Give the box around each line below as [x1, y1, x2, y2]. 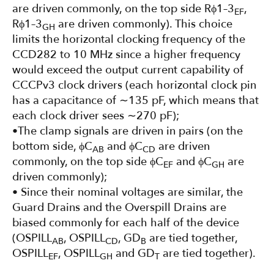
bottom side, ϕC [12, 139, 92, 155]
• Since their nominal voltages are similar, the [12, 185, 243, 201]
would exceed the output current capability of [12, 62, 243, 78]
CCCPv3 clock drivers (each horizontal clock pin [12, 78, 256, 94]
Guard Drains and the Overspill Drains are [12, 200, 226, 216]
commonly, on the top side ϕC [12, 154, 163, 170]
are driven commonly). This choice [55, 17, 232, 32]
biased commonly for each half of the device [12, 215, 239, 231]
